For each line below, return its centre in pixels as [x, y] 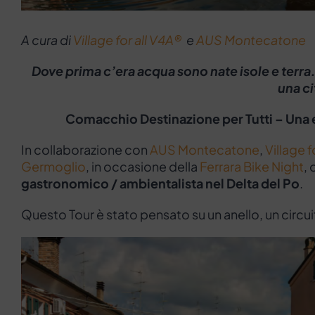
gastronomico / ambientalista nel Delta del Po [160, 183]
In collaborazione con [85, 149]
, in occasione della [143, 166]
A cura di [47, 39]
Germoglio [53, 166]
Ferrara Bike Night [252, 166]
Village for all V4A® [128, 39]
